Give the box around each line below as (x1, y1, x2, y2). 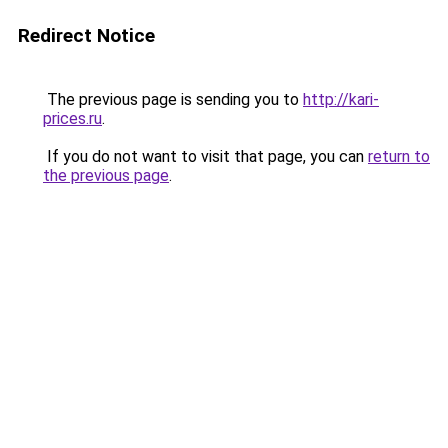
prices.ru (43, 109, 102, 128)
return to (368, 147, 430, 166)
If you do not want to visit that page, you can (43, 147, 368, 166)
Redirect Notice (18, 24, 155, 47)
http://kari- (303, 90, 379, 109)
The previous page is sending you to (43, 90, 303, 109)
